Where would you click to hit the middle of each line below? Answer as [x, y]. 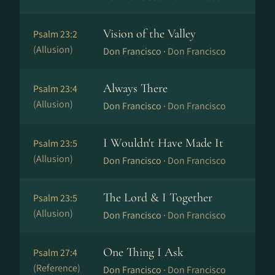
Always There [135, 88]
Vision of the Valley [149, 34]
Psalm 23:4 [55, 89]
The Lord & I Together [158, 198]
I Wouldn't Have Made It [163, 143]
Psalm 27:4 [55, 253]
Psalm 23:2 [55, 34]
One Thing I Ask [143, 252]
